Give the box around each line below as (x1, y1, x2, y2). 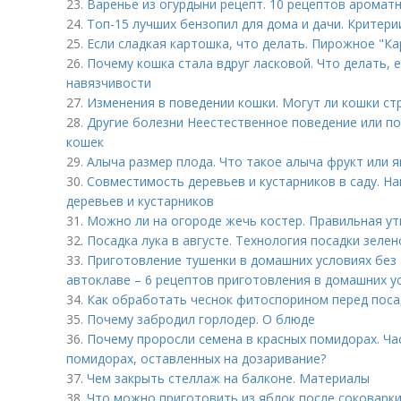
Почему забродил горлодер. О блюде (87, 311, 315, 328)
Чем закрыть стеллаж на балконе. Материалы (87, 370, 370, 387)
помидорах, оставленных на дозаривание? (66, 350, 326, 367)
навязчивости (66, 74, 151, 91)
